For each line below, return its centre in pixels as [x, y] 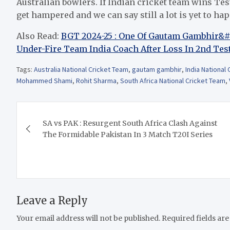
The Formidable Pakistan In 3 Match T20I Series [128, 134]
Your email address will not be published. [88, 218]
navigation [59, 132]
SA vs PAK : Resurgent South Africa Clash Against [130, 123]
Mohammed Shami [44, 80]
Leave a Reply [52, 200]
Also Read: [39, 36]
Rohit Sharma [96, 80]
